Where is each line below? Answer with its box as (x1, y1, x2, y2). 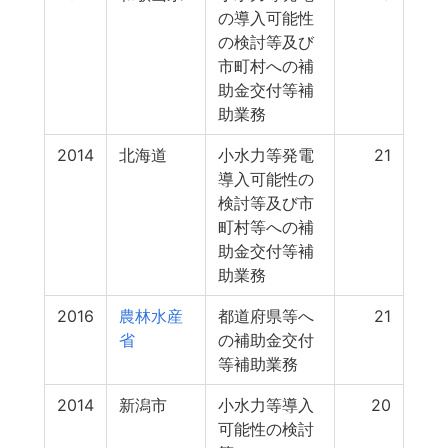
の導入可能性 (218, 8, 314, 28)
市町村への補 (218, 56, 314, 76)
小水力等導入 (218, 395, 314, 415)
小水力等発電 (218, 145, 314, 165)
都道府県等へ (218, 306, 314, 326)
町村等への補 (218, 217, 314, 237)
